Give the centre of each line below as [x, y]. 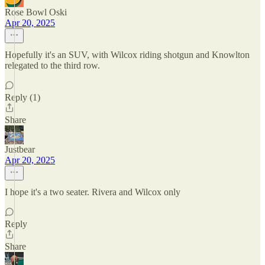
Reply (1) [22, 97]
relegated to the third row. [52, 65]
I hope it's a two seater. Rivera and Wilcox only [93, 192]
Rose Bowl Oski [36, 12]
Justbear [20, 149]
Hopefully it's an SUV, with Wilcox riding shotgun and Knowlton [127, 55]
